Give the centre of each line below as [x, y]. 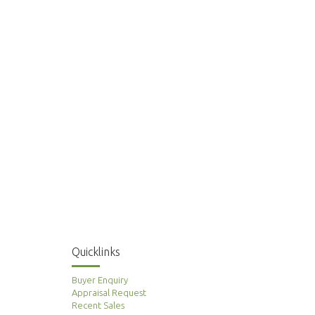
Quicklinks [96, 251]
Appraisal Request [109, 292]
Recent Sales [98, 305]
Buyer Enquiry [100, 279]
